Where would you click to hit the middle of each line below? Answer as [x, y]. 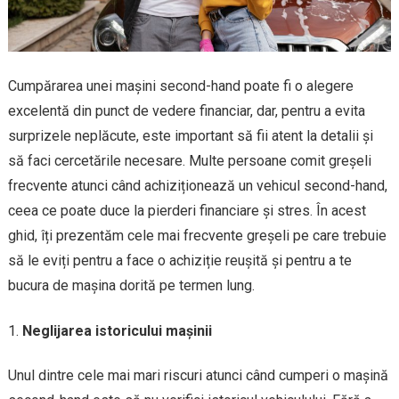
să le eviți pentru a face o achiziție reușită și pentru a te [179, 261]
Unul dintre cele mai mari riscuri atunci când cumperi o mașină [198, 376]
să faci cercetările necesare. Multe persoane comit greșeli [189, 161]
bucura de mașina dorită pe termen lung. [131, 286]
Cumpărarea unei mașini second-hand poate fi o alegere [180, 86]
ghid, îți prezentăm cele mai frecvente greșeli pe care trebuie [197, 236]
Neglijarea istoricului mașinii [117, 331]
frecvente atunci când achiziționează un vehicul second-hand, [197, 186]
